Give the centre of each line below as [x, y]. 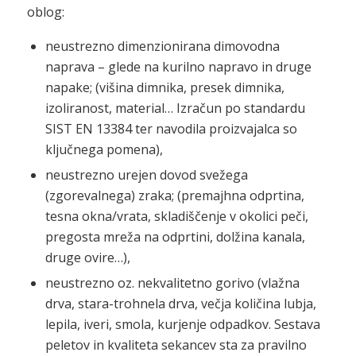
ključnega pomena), [104, 149]
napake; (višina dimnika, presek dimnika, [164, 87]
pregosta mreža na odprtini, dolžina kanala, [175, 236]
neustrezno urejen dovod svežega [146, 174]
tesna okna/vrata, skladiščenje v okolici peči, [176, 216]
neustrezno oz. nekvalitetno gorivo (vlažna [172, 282]
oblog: [45, 12]
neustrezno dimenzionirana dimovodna [162, 46]
